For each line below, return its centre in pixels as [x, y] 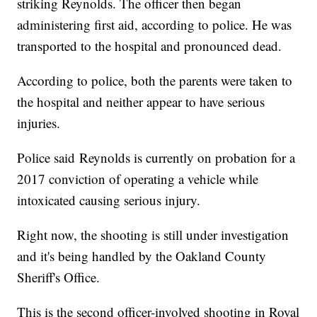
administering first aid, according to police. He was [155, 25]
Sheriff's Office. [59, 277]
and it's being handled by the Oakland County [142, 256]
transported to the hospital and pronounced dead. [150, 46]
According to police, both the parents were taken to [155, 81]
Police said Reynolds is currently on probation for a [156, 158]
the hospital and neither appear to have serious [141, 102]
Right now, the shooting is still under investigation [153, 235]
